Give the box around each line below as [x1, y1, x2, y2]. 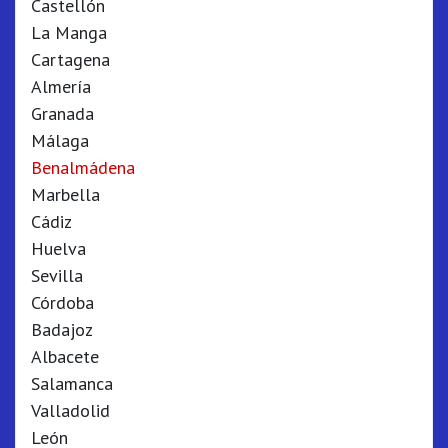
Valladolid [31, 399, 110, 422]
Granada [31, 102, 94, 125]
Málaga [31, 129, 89, 152]
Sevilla [31, 264, 83, 287]
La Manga [31, 21, 107, 44]
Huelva [31, 237, 86, 260]
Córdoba [31, 291, 94, 314]
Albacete [31, 345, 99, 368]
